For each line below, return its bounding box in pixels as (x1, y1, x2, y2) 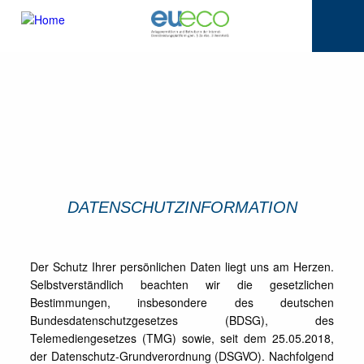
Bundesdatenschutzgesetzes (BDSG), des (30, 312, 334, 328)
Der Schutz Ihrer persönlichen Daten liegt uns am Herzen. (30, 258, 334, 275)
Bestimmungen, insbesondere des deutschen (30, 294, 334, 310)
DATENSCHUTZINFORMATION (67, 198, 297, 216)
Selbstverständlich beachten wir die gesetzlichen (30, 276, 334, 292)
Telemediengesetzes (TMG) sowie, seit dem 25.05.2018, (30, 330, 334, 346)
